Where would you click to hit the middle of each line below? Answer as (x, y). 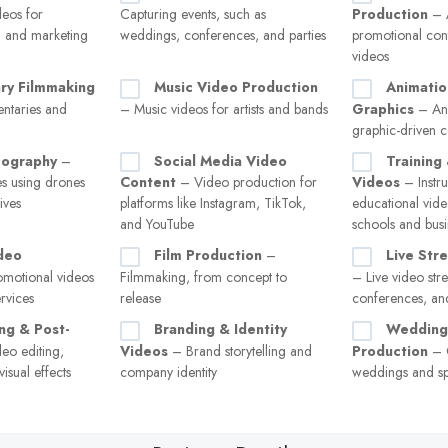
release (140, 298)
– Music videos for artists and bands (224, 108)
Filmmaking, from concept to (203, 277)
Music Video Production (236, 86)
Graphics (383, 108)
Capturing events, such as (193, 13)
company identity (168, 371)
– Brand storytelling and (240, 350)
